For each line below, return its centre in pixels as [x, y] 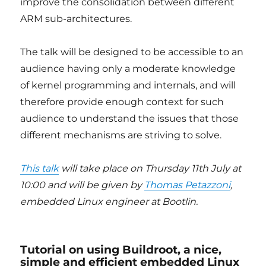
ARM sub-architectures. [76, 19]
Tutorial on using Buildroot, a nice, [121, 250]
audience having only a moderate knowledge [128, 69]
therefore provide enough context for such [122, 102]
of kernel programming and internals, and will [128, 85]
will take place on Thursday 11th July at [150, 168]
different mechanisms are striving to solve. [121, 135]
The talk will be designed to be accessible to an [132, 52]
